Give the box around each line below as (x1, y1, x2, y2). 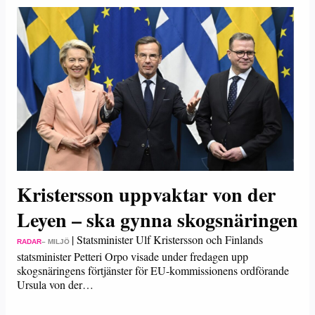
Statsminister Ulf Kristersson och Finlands (77, 232, 263, 247)
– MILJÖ (41, 238, 70, 245)
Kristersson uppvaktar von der (17, 180, 276, 209)
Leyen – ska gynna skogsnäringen (17, 205, 298, 234)
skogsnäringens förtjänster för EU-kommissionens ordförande (17, 263, 289, 278)
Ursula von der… (17, 277, 94, 292)
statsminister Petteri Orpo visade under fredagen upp (17, 249, 248, 264)
